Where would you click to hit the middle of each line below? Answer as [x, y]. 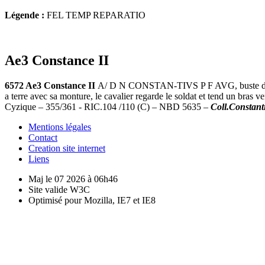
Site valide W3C [59, 189]
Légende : [25, 15]
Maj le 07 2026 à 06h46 [73, 179]
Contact [43, 137]
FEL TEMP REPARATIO [95, 15]
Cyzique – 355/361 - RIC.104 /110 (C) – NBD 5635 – [108, 106]
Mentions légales [60, 127]
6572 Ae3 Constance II [51, 85]
